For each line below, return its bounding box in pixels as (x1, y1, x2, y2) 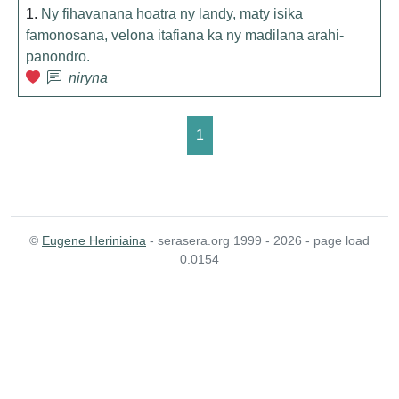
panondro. (26, 49, 90, 64)
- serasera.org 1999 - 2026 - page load (146, 233, 370, 248)
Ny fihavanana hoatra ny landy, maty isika (41, 6, 303, 21)
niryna (69, 70, 108, 85)
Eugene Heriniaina (42, 233, 146, 248)
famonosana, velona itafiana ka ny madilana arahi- (26, 28, 344, 43)
